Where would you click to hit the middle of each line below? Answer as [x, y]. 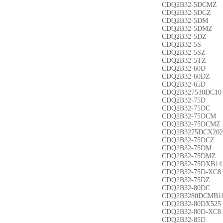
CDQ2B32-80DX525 [191, 204]
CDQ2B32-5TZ [184, 60]
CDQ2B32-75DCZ [188, 140]
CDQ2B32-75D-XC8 [191, 172]
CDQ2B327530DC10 [192, 92]
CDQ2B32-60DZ [186, 76]
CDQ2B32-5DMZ [187, 29]
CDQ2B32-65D [184, 84]
